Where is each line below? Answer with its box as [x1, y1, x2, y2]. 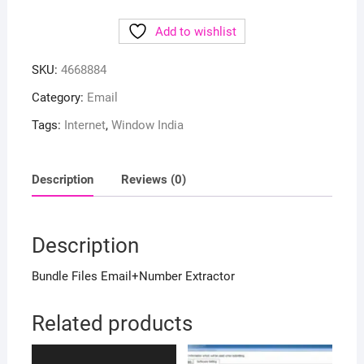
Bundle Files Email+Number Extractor [31, 269, 235, 284]
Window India [110, 118, 184, 133]
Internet [63, 118, 106, 133]
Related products [31, 311, 193, 336]
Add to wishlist [154, 24, 236, 40]
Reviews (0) [120, 171, 186, 187]
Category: [31, 90, 87, 106]
